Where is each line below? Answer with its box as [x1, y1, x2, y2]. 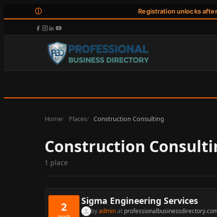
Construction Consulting [92, 114, 164, 124]
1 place [45, 158, 68, 168]
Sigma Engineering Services [81, 195, 198, 207]
